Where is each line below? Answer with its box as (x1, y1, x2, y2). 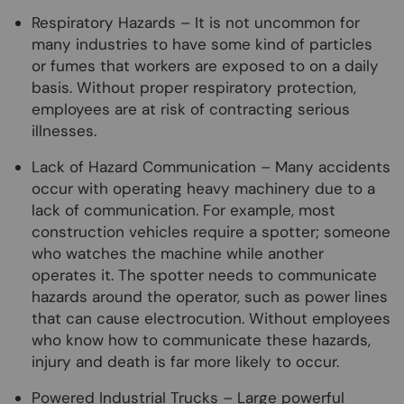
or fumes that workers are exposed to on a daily (32, 55, 379, 76)
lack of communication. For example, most (32, 199, 335, 220)
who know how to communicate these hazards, (32, 329, 371, 350)
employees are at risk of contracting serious (32, 98, 350, 119)
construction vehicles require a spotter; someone (32, 221, 390, 242)
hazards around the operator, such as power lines (32, 286, 388, 307)
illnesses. (32, 120, 101, 141)
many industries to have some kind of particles (32, 33, 372, 54)
